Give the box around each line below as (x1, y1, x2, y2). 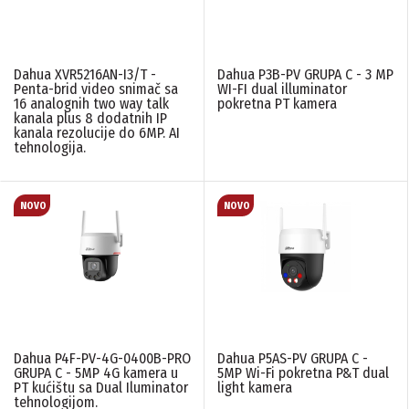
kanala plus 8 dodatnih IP (14, 110, 167, 128)
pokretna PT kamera (217, 95, 337, 113)
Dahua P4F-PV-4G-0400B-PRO (14, 349, 191, 367)
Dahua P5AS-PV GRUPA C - (217, 349, 368, 367)
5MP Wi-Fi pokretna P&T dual (217, 363, 389, 382)
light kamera (217, 378, 292, 396)
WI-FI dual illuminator (217, 80, 347, 99)
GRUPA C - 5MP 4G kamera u (14, 363, 178, 382)
